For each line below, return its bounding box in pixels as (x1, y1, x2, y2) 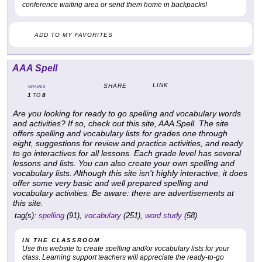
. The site (194, 119, 229, 129)
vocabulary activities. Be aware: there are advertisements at (13, 188, 234, 198)
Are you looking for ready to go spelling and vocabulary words (13, 109, 241, 119)
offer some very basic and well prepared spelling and (13, 178, 208, 188)
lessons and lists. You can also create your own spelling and (13, 158, 235, 168)
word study (145, 211, 182, 220)
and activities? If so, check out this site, (13, 119, 158, 129)
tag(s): (15, 211, 36, 220)
